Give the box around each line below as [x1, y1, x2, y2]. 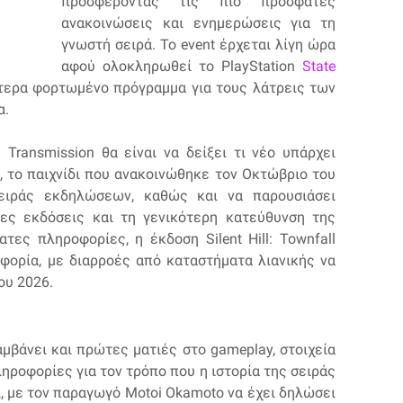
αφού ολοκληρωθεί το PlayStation [61, 57, 302, 75]
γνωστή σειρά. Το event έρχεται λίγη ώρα [61, 35, 336, 53]
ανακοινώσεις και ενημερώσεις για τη [61, 13, 336, 31]
